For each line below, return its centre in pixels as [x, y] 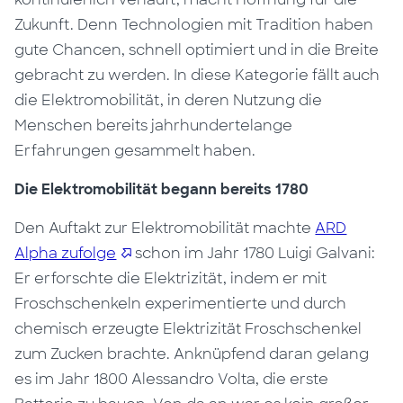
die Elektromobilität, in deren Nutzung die [169, 100]
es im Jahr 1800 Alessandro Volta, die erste [172, 379]
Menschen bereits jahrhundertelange [154, 125]
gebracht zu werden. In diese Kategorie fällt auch [197, 75]
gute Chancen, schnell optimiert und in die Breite [197, 50]
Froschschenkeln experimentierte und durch [181, 304]
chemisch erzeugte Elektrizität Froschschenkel [188, 329]
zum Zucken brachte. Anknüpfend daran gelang [192, 354]
